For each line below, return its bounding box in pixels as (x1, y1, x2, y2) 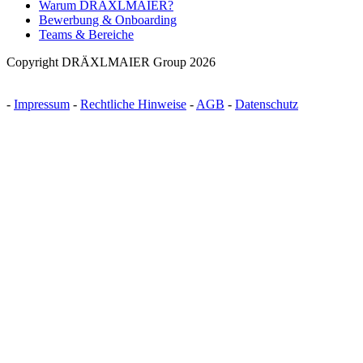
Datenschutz (235, 97, 298, 112)
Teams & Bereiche (39, 28, 134, 42)
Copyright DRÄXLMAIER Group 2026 (6, 55, 216, 70)
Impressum (14, 97, 70, 112)
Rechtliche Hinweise (80, 97, 186, 112)
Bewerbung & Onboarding (39, 13, 177, 28)
